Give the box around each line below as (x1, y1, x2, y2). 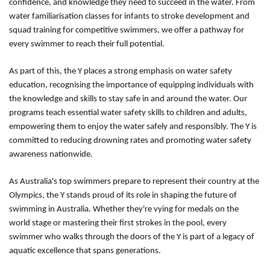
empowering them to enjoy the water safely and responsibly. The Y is (9, 122, 257, 131)
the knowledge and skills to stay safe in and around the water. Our (9, 95, 247, 104)
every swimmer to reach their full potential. (9, 40, 165, 49)
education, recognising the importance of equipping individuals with (9, 81, 254, 90)
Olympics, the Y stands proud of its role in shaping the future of (9, 191, 237, 200)
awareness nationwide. (9, 150, 93, 159)
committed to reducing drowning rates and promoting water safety (9, 136, 251, 145)
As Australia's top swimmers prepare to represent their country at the (9, 177, 259, 186)
